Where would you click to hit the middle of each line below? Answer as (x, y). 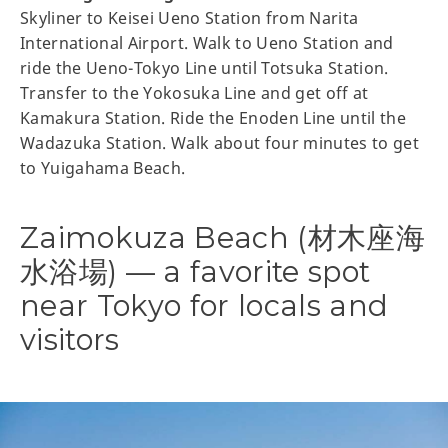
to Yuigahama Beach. (103, 167)
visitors (70, 339)
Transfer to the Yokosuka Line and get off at (194, 92)
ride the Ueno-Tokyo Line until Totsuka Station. (204, 67)
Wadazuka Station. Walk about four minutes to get (220, 142)
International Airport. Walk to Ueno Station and (207, 42)
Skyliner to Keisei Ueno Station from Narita (189, 17)
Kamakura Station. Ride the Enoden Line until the (213, 117)
